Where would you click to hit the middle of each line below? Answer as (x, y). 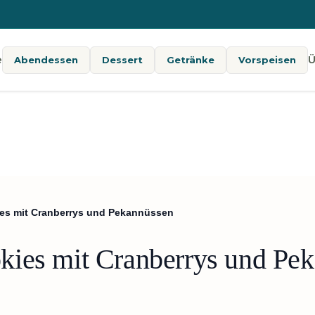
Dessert (122, 59)
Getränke (190, 59)
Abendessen (46, 59)
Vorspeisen (267, 59)
